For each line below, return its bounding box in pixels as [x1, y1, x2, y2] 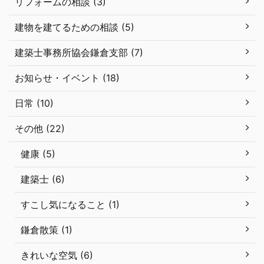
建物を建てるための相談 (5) [15, 21, 134, 33]
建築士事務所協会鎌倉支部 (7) [15, 47, 143, 58]
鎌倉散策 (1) [21, 224, 72, 236]
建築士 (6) [21, 173, 65, 185]
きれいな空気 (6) [21, 249, 93, 261]
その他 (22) [15, 123, 65, 134]
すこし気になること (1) [21, 199, 120, 210]
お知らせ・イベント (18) [15, 72, 120, 84]
